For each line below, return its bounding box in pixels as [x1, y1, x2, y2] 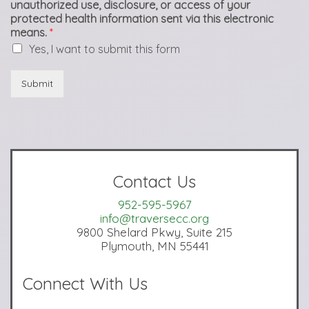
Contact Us [113, 171, 196, 192]
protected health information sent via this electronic [10, 12, 274, 26]
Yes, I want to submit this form [29, 42, 180, 56]
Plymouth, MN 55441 [100, 239, 209, 253]
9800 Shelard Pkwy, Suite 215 [77, 225, 232, 239]
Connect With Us [23, 273, 148, 294]
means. [10, 26, 50, 39]
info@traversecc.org [100, 211, 209, 226]
